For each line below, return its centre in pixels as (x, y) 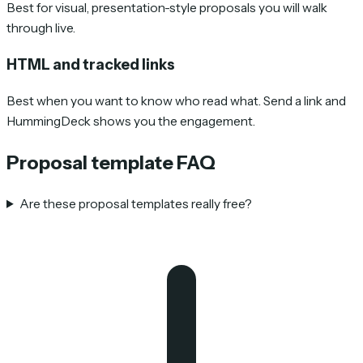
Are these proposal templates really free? (136, 203)
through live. (41, 28)
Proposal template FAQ (111, 162)
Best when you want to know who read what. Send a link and (176, 101)
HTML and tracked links (91, 65)
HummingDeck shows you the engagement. (131, 122)
